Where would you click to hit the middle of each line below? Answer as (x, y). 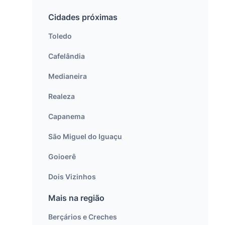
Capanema (67, 116)
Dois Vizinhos (72, 177)
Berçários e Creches (83, 217)
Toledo (60, 36)
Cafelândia (67, 56)
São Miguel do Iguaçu (85, 136)
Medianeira (68, 76)
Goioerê (62, 156)
